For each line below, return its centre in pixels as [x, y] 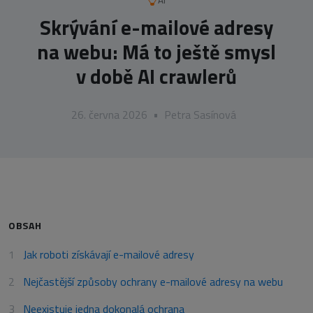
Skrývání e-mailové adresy [156, 27]
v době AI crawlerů [156, 76]
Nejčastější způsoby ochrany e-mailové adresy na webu [153, 281]
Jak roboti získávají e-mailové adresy [109, 254]
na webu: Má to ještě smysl [156, 51]
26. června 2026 [109, 114]
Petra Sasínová [200, 114]
